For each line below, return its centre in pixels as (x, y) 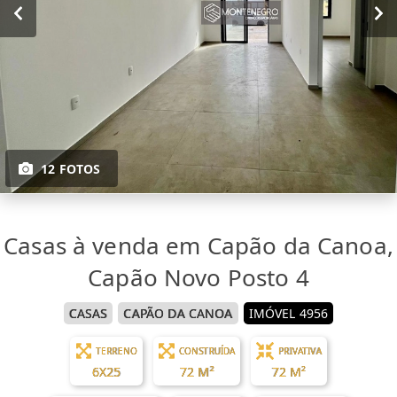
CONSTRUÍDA (207, 351)
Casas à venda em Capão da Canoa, (198, 246)
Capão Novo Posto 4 (198, 278)
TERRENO (117, 351)
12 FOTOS (71, 169)
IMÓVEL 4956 (288, 314)
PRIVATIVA (300, 351)
